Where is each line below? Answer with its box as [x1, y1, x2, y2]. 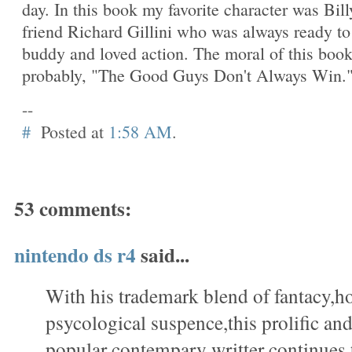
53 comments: [14, 194, 131, 224]
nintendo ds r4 [14, 240, 136, 269]
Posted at [41, 120, 108, 143]
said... [136, 240, 189, 269]
